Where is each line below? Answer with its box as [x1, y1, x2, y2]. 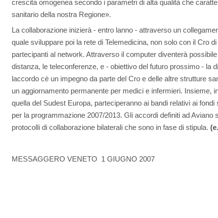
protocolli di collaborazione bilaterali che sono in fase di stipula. [12, 123, 210, 131]
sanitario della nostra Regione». [12, 10, 111, 18]
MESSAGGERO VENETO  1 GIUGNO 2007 [12, 155, 155, 163]
